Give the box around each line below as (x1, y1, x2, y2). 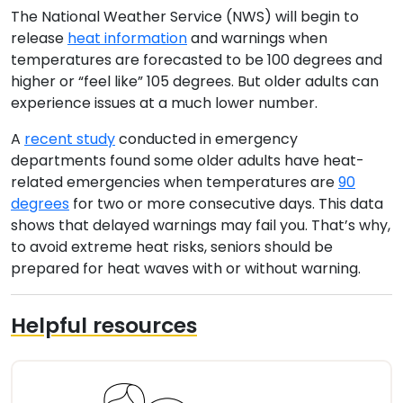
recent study (24, 128, 115, 149)
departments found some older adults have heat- (11, 149, 364, 171)
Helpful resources (11, 309, 197, 340)
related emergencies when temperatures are (11, 171, 338, 193)
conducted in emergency (115, 128, 298, 149)
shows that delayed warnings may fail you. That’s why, (11, 214, 390, 236)
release (11, 27, 67, 49)
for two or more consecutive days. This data (69, 193, 383, 214)
